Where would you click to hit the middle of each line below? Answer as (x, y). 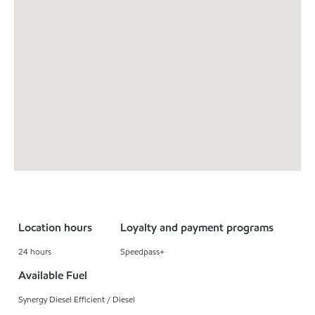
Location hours (55, 227)
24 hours (35, 251)
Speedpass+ (142, 251)
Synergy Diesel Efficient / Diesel (77, 299)
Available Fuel (53, 275)
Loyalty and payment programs (197, 227)
